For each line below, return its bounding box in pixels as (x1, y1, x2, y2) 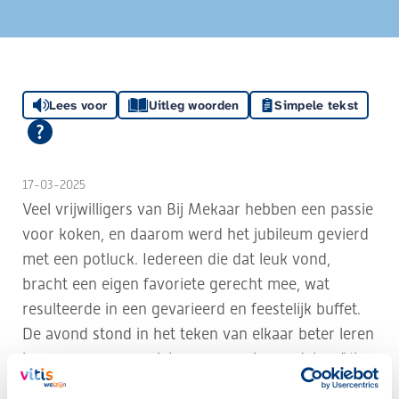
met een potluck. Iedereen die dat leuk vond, (22, 249, 330, 268)
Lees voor (48, 97, 108, 113)
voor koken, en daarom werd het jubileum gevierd (22, 224, 369, 243)
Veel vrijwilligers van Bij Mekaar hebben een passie (22, 199, 373, 218)
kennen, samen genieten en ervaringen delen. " (22, 349, 346, 368)
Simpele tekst (274, 97, 359, 113)
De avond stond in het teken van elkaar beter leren (22, 324, 374, 343)
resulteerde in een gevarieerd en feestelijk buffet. (22, 299, 361, 318)
